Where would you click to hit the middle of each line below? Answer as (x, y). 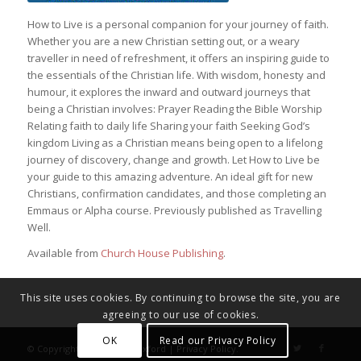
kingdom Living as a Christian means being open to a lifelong (174, 143)
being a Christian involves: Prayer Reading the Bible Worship (174, 109)
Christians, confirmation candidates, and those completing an (176, 194)
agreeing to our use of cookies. (180, 315)
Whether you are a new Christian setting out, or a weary (163, 41)
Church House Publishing (162, 253)
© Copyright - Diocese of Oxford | (102, 349)
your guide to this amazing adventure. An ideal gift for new (170, 177)
